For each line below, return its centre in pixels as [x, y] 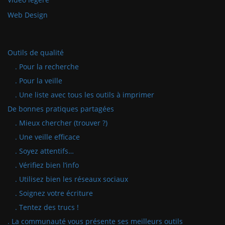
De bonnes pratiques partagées [61, 109]
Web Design [28, 15]
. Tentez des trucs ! [47, 207]
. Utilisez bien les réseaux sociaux [72, 179]
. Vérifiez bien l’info [47, 165]
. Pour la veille [39, 81]
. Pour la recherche [47, 67]
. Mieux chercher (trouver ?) [61, 123]
